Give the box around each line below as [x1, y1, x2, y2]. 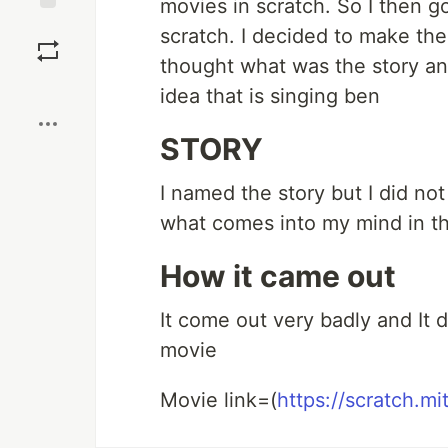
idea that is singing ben [160, 84, 380, 108]
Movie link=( [160, 388, 277, 412]
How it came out [160, 258, 396, 294]
